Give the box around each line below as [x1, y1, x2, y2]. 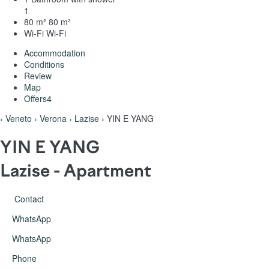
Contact [12, 193, 46, 205]
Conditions [24, 58, 64, 70]
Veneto [5, 112, 32, 124]
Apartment [64, 160, 151, 181]
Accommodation [24, 46, 85, 59]
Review [24, 69, 52, 82]
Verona [40, 112, 67, 124]
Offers [24, 92, 47, 104]
